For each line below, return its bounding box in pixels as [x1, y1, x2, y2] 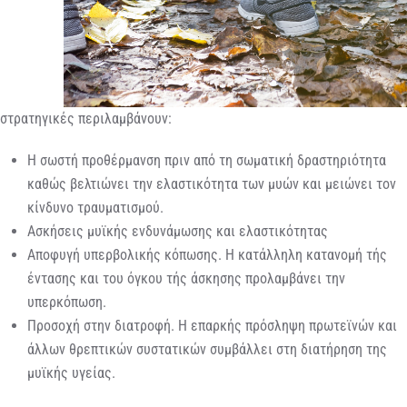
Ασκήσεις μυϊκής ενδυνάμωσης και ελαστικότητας [27, 222, 328, 240]
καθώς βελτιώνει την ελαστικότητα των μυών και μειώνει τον [27, 174, 396, 193]
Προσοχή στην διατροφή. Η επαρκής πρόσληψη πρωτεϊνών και [27, 316, 397, 334]
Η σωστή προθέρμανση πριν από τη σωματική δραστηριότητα [27, 151, 386, 169]
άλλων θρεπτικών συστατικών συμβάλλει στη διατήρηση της [27, 340, 387, 358]
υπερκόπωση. [27, 293, 106, 311]
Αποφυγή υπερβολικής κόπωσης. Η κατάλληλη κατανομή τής [27, 245, 387, 263]
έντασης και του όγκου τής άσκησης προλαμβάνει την [27, 269, 345, 287]
